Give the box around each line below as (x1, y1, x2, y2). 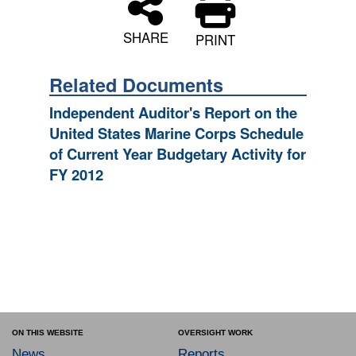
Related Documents (49, 72, 223, 98)
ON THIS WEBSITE (12, 328, 83, 337)
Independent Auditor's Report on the (49, 102, 297, 123)
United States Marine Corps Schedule (49, 122, 304, 144)
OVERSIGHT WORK (178, 328, 253, 337)
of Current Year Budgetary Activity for (49, 143, 306, 164)
